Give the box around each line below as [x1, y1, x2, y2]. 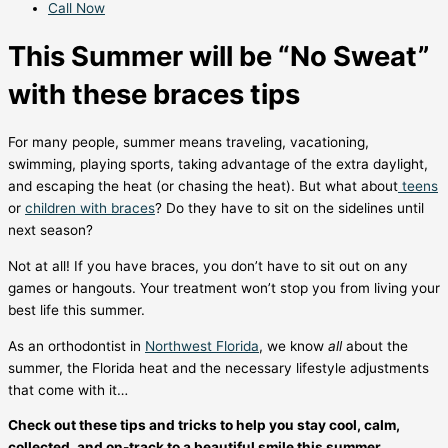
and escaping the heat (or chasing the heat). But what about [8, 178, 398, 195]
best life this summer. [8, 302, 145, 319]
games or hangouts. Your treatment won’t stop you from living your [8, 280, 440, 297]
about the [342, 337, 408, 354]
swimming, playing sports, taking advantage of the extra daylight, [8, 156, 428, 173]
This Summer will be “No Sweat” [8, 39, 430, 74]
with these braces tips [8, 77, 300, 112]
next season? [8, 222, 93, 239]
